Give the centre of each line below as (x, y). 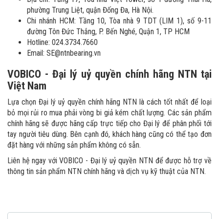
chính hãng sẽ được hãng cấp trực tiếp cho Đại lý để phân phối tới (109, 124)
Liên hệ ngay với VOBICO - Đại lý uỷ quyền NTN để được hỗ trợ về (109, 161)
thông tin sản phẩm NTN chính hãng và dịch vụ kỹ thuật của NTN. (107, 172)
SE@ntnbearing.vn (74, 53)
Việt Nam (27, 86)
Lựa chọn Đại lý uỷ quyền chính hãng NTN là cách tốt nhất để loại (109, 102)
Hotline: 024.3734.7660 (62, 43)
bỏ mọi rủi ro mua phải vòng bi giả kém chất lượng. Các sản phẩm (109, 113)
